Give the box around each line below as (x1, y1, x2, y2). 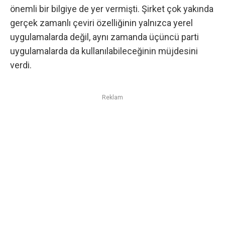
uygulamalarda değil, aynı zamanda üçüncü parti (10, 31, 199, 42)
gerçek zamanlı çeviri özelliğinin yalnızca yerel (10, 17, 193, 28)
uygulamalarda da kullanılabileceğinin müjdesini (10, 45, 198, 56)
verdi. (10, 59, 32, 70)
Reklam (102, 94, 123, 101)
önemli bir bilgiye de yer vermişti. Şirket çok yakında (10, 3, 213, 14)
